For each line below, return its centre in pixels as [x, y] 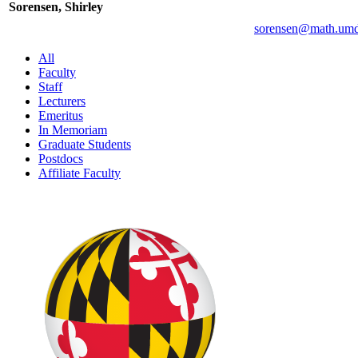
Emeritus [61, 116]
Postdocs [61, 159]
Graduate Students [85, 145]
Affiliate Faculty [80, 173]
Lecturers [62, 101]
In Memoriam [73, 130]
